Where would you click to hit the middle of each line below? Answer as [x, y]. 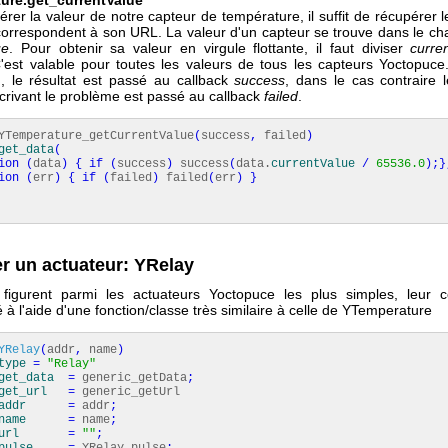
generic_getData [131, 377]
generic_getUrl [127, 391]
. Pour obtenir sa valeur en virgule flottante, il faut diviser [210, 47]
